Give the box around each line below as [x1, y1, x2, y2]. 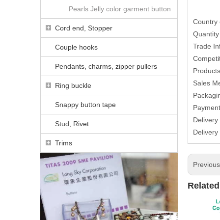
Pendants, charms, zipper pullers [55, 62, 157, 70]
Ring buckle [55, 81, 91, 89]
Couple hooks [55, 43, 98, 51]
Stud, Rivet [55, 119, 89, 128]
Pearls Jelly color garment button [69, 4, 171, 13]
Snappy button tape [55, 100, 116, 109]
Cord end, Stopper [55, 24, 112, 32]
